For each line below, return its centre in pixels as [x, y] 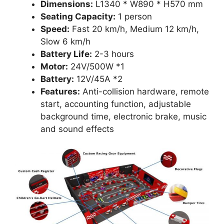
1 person [134, 16]
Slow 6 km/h [65, 41]
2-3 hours [113, 54]
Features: [60, 91]
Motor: [54, 66]
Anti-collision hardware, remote [144, 91]
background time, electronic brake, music [123, 116]
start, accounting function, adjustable [116, 104]
